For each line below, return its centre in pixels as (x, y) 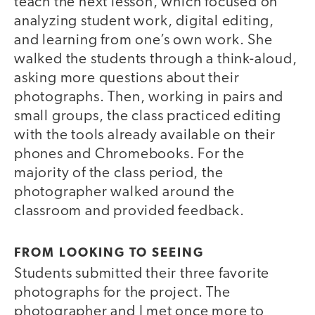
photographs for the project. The (122, 292)
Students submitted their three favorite (142, 274)
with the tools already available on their (145, 136)
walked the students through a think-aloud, (156, 60)
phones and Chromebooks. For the (129, 155)
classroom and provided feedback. (129, 212)
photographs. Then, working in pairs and (149, 98)
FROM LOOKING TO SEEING (109, 253)
